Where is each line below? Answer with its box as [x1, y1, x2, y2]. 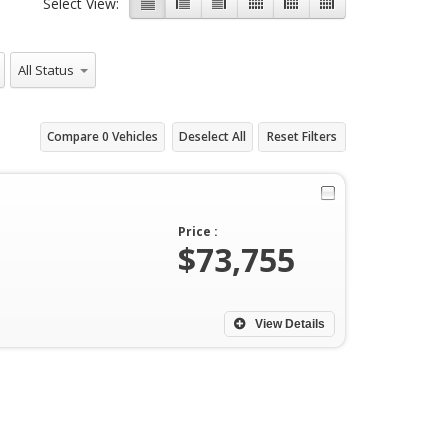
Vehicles [109, 128, 158, 146]
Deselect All [179, 128, 246, 146]
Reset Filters [267, 128, 337, 146]
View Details [252, 317, 325, 332]
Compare [47, 128, 102, 146]
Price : [178, 223, 218, 241]
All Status [9, 53, 69, 72]
